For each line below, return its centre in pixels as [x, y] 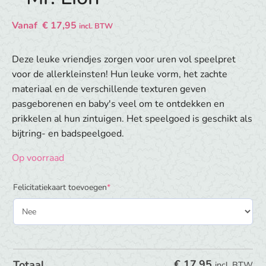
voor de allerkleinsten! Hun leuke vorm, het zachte [120, 74]
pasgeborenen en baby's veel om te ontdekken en [118, 104]
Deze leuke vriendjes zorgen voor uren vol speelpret [124, 59]
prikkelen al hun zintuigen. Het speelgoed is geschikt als [132, 119]
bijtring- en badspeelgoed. [68, 134]
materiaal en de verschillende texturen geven [109, 89]
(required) [127, 187]
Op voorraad [38, 158]
